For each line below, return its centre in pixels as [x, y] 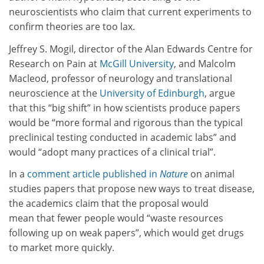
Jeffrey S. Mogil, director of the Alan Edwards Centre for [131, 49]
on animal [212, 174]
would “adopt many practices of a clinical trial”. [112, 152]
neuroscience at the [54, 93]
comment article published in [93, 174]
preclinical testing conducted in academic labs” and [123, 137]
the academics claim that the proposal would [109, 204]
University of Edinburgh [152, 93]
